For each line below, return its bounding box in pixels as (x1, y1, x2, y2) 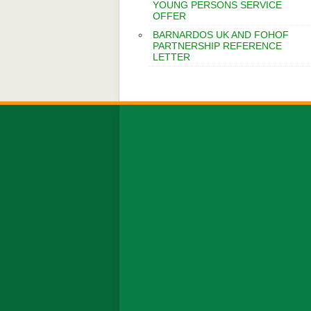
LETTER (153, 51, 190, 62)
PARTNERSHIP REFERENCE (153, 40, 282, 51)
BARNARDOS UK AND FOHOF (153, 29, 289, 40)
